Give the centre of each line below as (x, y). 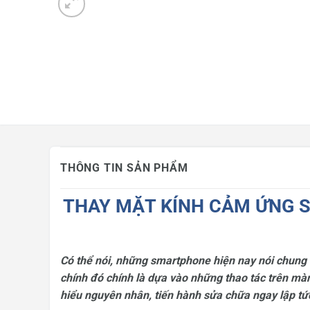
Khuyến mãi (87, 56)
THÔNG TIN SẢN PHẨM (124, 167)
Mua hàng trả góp (100, 12)
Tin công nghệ (93, 34)
